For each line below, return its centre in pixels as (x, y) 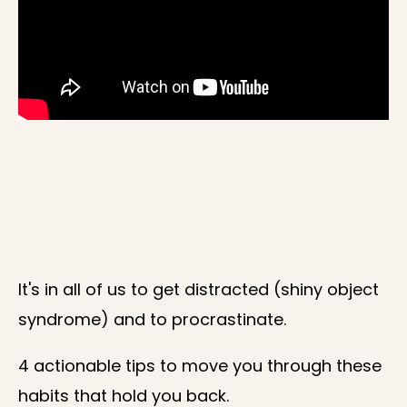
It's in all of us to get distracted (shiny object (199, 289)
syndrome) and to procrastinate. (152, 319)
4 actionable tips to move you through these (200, 365)
